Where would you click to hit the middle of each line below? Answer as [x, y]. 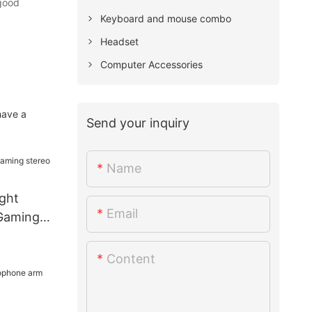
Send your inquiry [138, 123]
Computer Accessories [152, 64]
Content [131, 259]
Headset [120, 41]
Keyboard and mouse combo [166, 18]
